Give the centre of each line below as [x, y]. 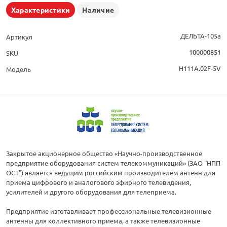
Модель [18, 69]
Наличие [98, 10]
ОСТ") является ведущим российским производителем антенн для [111, 173]
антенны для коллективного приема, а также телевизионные [103, 221]
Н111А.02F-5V [200, 68]
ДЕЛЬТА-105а [201, 36]
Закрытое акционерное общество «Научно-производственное [104, 154]
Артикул [19, 37]
